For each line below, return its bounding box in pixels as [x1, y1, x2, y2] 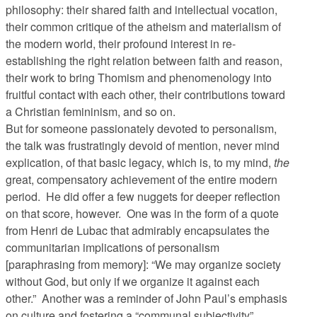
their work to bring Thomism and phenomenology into [6, 69, 272, 86]
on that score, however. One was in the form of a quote [6, 205, 279, 221]
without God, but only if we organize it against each [6, 273, 260, 289]
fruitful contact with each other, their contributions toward [6, 86, 285, 103]
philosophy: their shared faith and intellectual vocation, [6, 1, 277, 18]
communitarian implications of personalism [6, 239, 219, 255]
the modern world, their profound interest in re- [6, 35, 236, 52]
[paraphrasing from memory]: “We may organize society [6, 256, 281, 272]
